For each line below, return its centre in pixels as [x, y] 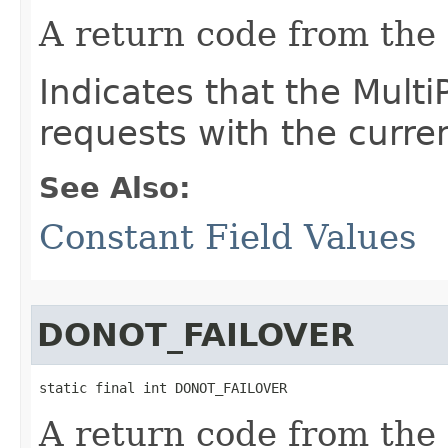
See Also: [115, 188]
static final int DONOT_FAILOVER [163, 388]
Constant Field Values [227, 237]
